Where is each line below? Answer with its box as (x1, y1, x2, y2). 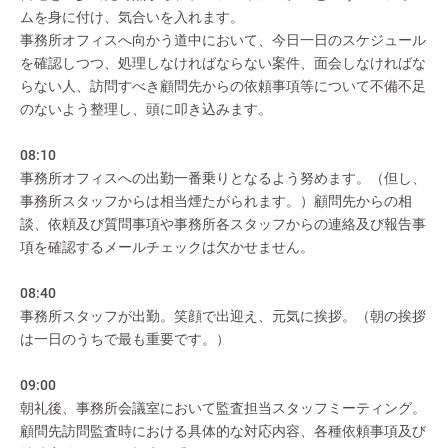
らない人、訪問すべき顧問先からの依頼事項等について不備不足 (20, 78, 426, 94)
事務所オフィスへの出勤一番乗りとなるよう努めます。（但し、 (20, 170, 426, 186)
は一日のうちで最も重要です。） (20, 331, 230, 347)
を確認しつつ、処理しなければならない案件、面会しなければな (20, 55, 426, 71)
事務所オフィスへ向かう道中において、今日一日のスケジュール (20, 32, 426, 48)
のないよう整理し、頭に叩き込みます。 (20, 101, 272, 117)
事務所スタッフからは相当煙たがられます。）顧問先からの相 (20, 193, 412, 209)
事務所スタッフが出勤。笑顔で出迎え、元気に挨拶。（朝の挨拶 (20, 308, 426, 324)
